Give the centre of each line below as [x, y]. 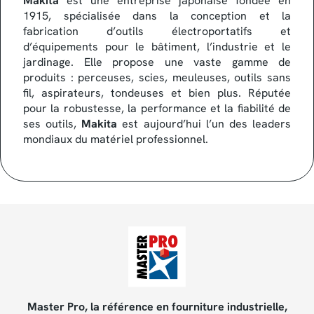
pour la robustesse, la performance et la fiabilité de [157, 109]
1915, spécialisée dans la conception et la [157, 16]
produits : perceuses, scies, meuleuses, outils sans [157, 78]
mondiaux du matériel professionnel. [116, 139]
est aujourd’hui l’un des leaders [204, 124]
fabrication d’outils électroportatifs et [157, 32]
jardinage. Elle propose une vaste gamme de [157, 62]
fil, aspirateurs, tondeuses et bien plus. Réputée [157, 93]
